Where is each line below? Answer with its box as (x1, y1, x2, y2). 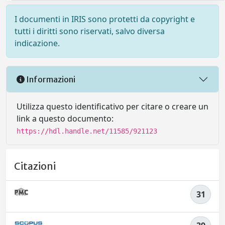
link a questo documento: (17, 113, 114, 124)
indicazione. (15, 38, 60, 49)
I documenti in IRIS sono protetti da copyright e (15, 14, 195, 25)
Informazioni (25, 74, 75, 84)
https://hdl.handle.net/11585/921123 (17, 127, 157, 135)
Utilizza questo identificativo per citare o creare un (17, 101, 208, 112)
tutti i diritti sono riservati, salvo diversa (15, 26, 165, 37)
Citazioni (14, 160, 56, 173)
